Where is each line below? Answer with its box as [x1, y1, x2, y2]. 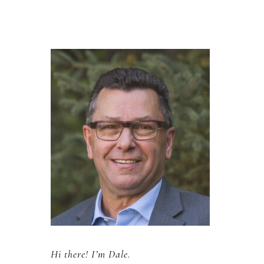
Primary [50, 48, 100, 67]
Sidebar [50, 67, 95, 85]
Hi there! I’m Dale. [51, 247, 131, 260]
